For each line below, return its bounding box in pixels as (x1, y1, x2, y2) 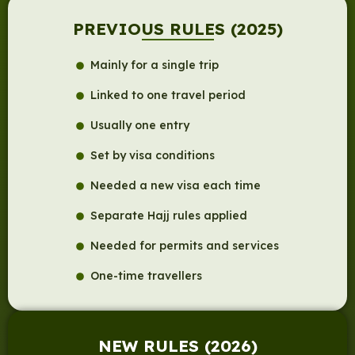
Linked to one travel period (90, 88, 246, 103)
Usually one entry (90, 118, 189, 133)
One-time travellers (90, 269, 202, 284)
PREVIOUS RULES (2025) (72, 18, 283, 40)
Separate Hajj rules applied (90, 208, 247, 223)
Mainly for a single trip (90, 58, 219, 73)
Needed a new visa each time (90, 178, 261, 193)
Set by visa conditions (90, 148, 215, 163)
